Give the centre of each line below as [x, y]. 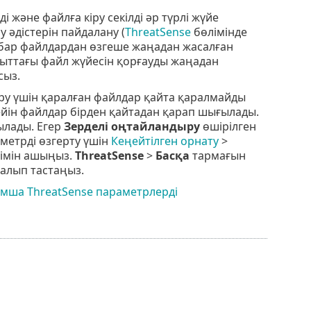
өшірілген [228, 126]
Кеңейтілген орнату [165, 141]
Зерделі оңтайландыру [132, 126]
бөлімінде [219, 32]
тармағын [217, 155]
